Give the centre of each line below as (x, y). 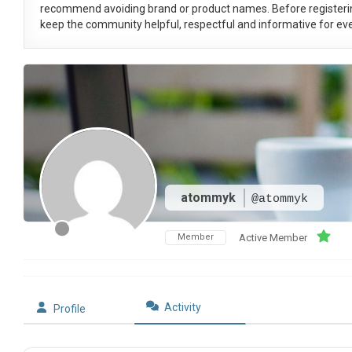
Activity (183, 308)
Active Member (273, 238)
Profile (69, 309)
